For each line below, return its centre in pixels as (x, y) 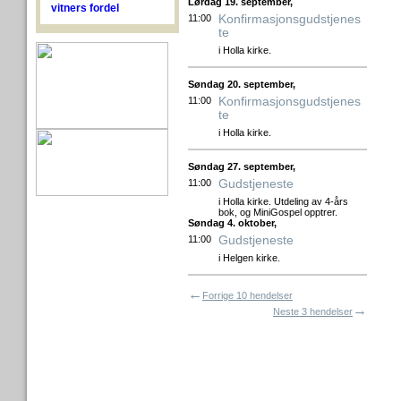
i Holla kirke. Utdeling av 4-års (283, 201)
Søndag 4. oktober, (232, 223)
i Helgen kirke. (249, 258)
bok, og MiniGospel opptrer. (278, 212)
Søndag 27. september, (242, 166)
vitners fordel (85, 8)
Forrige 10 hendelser (247, 295)
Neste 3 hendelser (313, 311)
